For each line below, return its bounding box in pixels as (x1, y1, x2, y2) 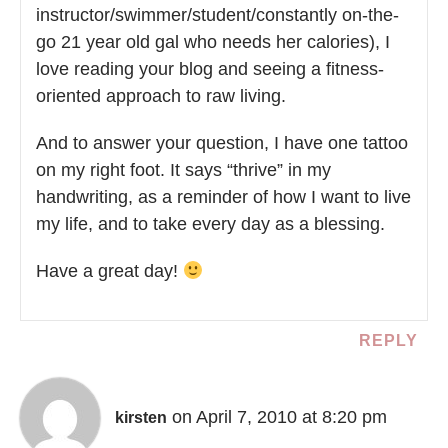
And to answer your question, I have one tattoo (36, 132, 408, 153)
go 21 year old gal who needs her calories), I (36, 31, 390, 52)
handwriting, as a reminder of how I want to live (36, 186, 411, 207)
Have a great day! (36, 260, 183, 281)
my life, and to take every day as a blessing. (36, 213, 385, 234)
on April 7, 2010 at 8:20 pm (172, 406, 387, 427)
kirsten (115, 408, 167, 426)
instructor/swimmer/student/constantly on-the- (36, 4, 399, 25)
